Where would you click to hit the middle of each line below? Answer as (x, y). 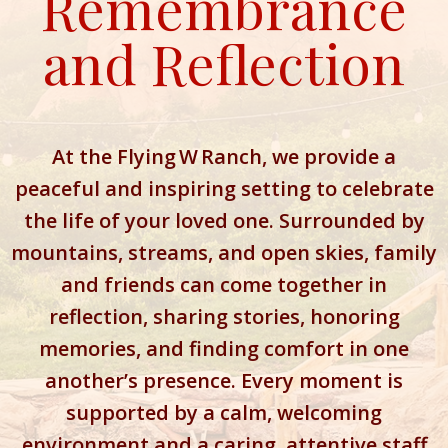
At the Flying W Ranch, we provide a (224, 156)
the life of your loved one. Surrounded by (224, 220)
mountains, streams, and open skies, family (224, 252)
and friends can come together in (224, 284)
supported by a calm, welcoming (224, 412)
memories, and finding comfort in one (224, 348)
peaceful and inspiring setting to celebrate (224, 188)
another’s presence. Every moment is (224, 380)
